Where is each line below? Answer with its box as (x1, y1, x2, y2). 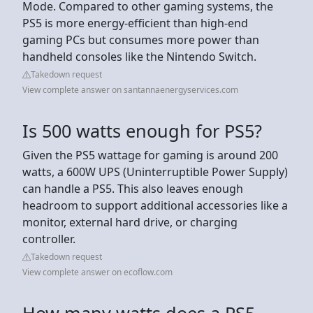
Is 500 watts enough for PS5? (22, 118, 262, 143)
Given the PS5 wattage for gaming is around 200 (22, 147, 278, 163)
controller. (22, 231, 75, 247)
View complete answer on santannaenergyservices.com (22, 83, 238, 96)
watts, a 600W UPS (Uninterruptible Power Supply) (22, 163, 288, 180)
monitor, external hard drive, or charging (22, 214, 238, 230)
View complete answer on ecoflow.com (22, 265, 173, 278)
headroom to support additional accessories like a (22, 197, 288, 213)
